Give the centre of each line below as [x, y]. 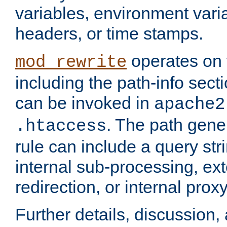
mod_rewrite [71, 63]
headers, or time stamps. [109, 34]
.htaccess [61, 126]
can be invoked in [85, 103]
